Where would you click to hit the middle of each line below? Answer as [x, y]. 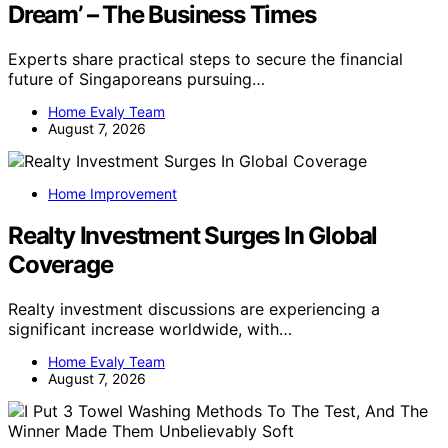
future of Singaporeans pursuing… [136, 78]
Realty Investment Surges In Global [193, 236]
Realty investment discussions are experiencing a [194, 309]
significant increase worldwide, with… [150, 329]
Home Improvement [112, 193]
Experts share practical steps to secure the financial [205, 58]
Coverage [60, 265]
